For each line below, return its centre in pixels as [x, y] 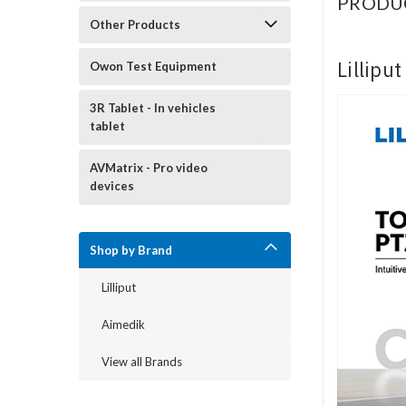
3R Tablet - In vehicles [153, 108]
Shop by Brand [131, 250]
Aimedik [123, 324]
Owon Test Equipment [153, 66]
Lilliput [119, 287]
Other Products [135, 24]
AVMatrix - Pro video [149, 168]
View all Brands [142, 362]
